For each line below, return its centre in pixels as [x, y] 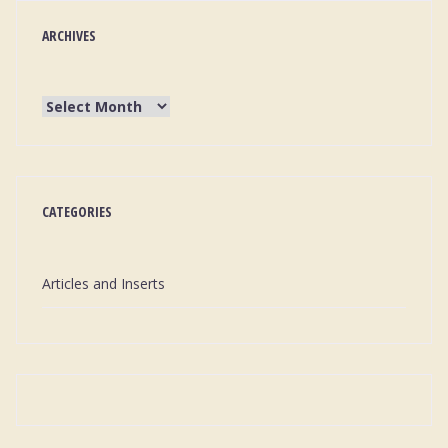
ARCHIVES [69, 35]
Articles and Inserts [103, 283]
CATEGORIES [77, 211]
